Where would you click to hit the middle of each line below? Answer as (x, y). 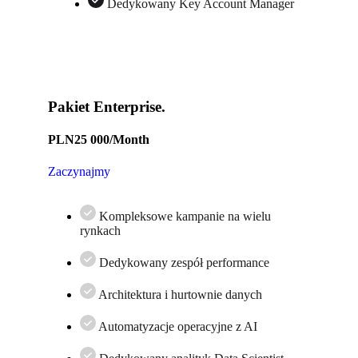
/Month (129, 140)
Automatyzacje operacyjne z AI (178, 326)
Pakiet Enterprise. (107, 107)
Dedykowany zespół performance (184, 262)
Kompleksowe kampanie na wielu (185, 216)
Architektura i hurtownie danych (180, 294)
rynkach (100, 230)
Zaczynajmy (79, 171)
